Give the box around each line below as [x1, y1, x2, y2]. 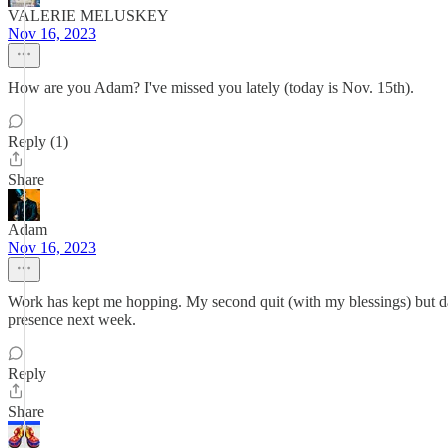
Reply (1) [8, 133, 68, 150]
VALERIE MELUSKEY [8, 7, 168, 24]
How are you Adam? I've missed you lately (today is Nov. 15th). [8, 79, 414, 96]
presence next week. [8, 311, 136, 328]
